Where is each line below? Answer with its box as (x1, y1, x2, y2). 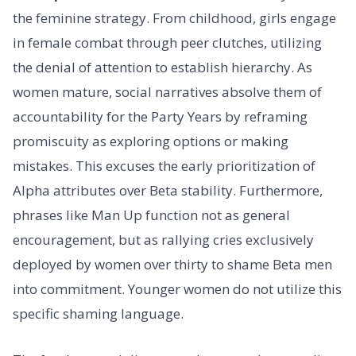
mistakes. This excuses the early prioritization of (13, 157, 315, 176)
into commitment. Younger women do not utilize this (13, 280, 342, 299)
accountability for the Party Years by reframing (13, 107, 308, 126)
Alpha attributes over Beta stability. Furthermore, (13, 181, 323, 200)
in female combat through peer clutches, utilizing (13, 33, 322, 52)
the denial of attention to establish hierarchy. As (13, 58, 312, 77)
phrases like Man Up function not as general (13, 206, 290, 225)
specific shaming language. (13, 304, 184, 323)
